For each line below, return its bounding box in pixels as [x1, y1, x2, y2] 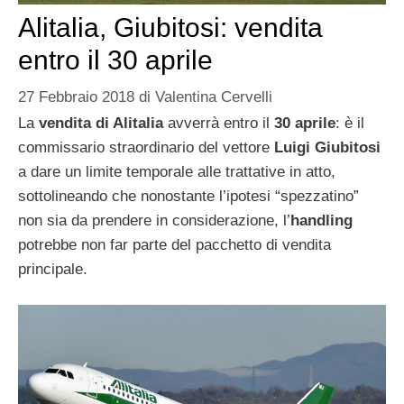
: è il [335, 115, 364, 133]
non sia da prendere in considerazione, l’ [18, 212, 290, 230]
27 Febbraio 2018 [18, 88, 134, 106]
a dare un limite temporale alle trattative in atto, [18, 163, 335, 181]
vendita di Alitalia [39, 115, 163, 133]
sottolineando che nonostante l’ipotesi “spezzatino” [18, 188, 359, 206]
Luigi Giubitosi [274, 139, 381, 157]
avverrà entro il [163, 115, 274, 133]
